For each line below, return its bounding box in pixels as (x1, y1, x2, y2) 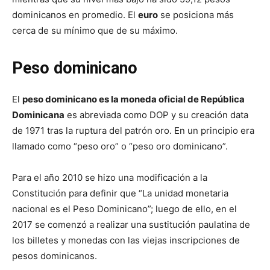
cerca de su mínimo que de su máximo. (12, 25, 178, 36)
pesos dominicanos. (12, 250, 97, 262)
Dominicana (12, 109, 64, 121)
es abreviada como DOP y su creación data (64, 109, 248, 121)
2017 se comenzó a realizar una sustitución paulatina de (12, 219, 250, 230)
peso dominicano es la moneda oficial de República (22, 93, 245, 105)
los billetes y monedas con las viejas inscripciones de (12, 234, 240, 246)
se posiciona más (158, 9, 234, 20)
